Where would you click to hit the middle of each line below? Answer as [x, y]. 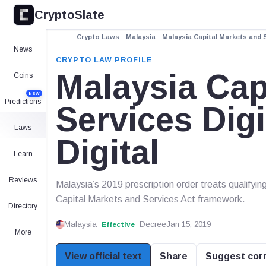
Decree [153, 224]
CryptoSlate [70, 15]
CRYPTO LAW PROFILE [104, 60]
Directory [23, 206]
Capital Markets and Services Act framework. [151, 199]
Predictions [23, 102]
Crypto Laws [98, 37]
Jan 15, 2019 [188, 224]
